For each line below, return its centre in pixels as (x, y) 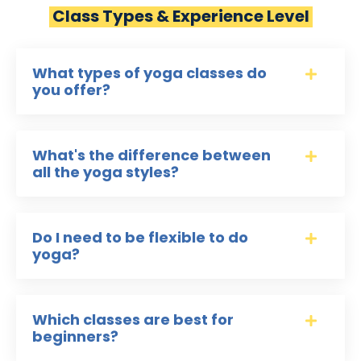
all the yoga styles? (106, 172)
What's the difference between (151, 156)
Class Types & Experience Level (180, 17)
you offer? (71, 90)
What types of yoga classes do (149, 73)
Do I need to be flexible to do (140, 238)
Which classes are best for (133, 320)
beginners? (75, 337)
